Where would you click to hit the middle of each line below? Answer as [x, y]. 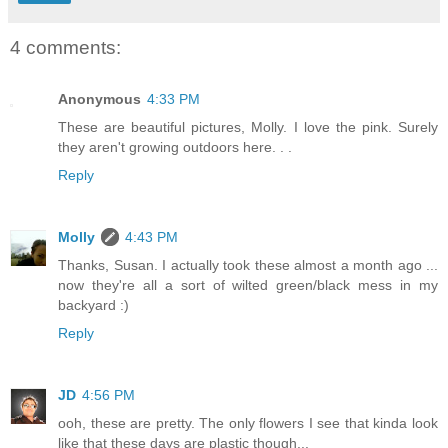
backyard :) [93, 305]
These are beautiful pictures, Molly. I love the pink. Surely [248, 127]
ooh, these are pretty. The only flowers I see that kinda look [248, 423]
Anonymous [99, 99]
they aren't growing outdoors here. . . [175, 147]
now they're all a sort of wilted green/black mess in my [248, 285]
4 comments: [65, 47]
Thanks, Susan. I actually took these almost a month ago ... [248, 265]
